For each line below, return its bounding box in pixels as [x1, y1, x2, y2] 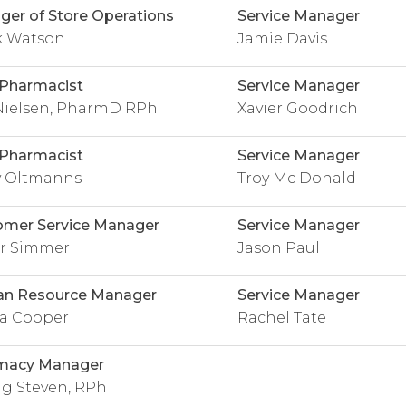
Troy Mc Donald [237, 169, 356, 187]
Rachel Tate [237, 309, 326, 326]
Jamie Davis [237, 30, 327, 47]
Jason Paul [237, 239, 320, 256]
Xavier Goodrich [237, 100, 358, 117]
